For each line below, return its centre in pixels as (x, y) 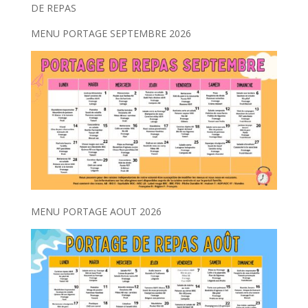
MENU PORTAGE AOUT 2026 (96, 211)
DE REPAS (53, 8)
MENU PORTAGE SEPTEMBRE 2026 (111, 33)
